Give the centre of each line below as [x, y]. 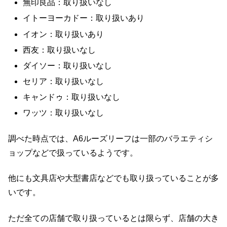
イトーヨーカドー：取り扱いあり [84, 18]
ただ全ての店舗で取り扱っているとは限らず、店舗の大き [113, 218]
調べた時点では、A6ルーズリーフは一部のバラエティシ [110, 138]
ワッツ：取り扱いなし [64, 113]
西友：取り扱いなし [60, 50]
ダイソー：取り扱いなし [68, 65]
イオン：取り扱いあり [64, 34]
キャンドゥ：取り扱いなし [72, 97]
